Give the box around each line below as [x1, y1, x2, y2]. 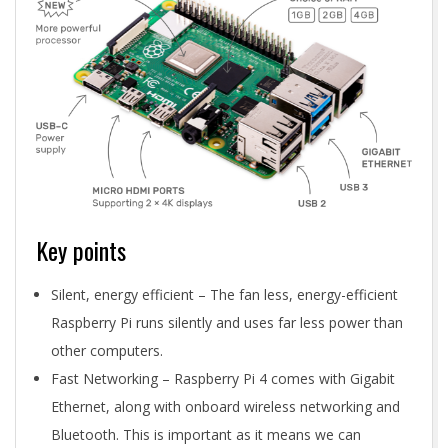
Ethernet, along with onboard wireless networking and [51, 396, 400, 416]
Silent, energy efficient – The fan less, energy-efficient [51, 284, 398, 304]
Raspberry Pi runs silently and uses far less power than [51, 312, 403, 332]
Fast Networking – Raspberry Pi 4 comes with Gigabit [51, 368, 395, 388]
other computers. [51, 340, 163, 360]
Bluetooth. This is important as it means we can [51, 424, 361, 444]
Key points [36, 231, 126, 268]
